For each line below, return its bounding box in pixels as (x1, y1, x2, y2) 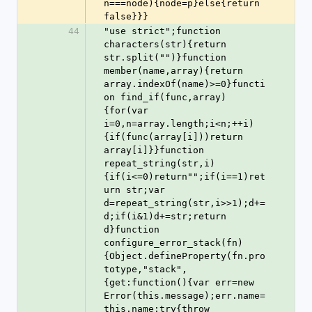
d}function (104, 224, 159, 235)
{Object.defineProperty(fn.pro (104, 251, 265, 261)
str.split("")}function (104, 52, 226, 63)
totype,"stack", (104, 264, 187, 274)
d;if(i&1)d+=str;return (104, 211, 226, 221)
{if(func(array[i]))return (104, 132, 243, 142)
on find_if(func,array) (104, 92, 226, 102)
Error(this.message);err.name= (104, 290, 265, 301)
